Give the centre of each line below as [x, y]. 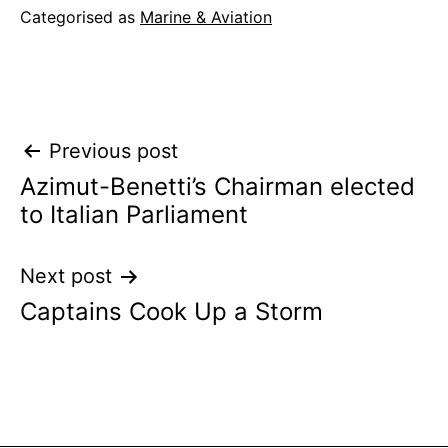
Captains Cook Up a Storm [171, 312]
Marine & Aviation [206, 17]
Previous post [113, 151]
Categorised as [80, 17]
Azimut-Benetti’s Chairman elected [217, 187]
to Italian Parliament [134, 215]
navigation [106, 197]
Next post [66, 276]
